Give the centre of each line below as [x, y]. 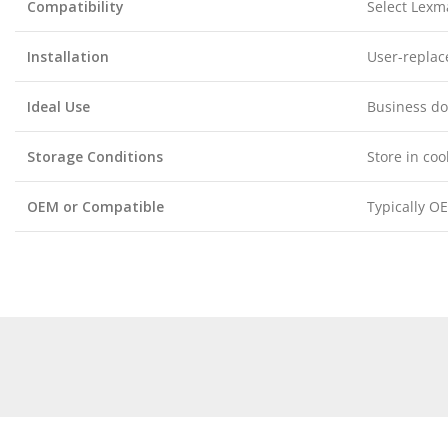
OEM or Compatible [95, 206]
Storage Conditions [95, 156]
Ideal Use [58, 106]
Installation [68, 56]
